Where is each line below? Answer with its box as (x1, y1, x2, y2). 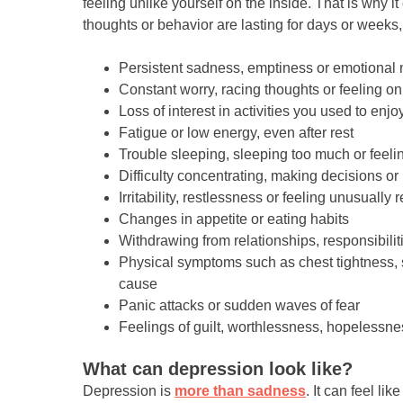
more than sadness (175, 382, 306, 399)
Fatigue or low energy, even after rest (119, 124, 354, 140)
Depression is (83, 382, 175, 399)
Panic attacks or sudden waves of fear (119, 297, 360, 313)
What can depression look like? (83, 358, 353, 379)
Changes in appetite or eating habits (119, 210, 349, 227)
